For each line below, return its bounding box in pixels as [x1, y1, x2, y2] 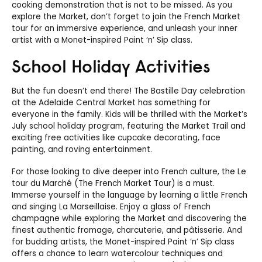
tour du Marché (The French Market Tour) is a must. [12, 177, 215, 189]
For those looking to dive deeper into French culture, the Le [12, 166, 246, 177]
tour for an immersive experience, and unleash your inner [12, 22, 237, 34]
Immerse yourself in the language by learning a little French [12, 189, 247, 201]
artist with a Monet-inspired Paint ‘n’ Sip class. [12, 34, 192, 46]
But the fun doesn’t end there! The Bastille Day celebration [12, 85, 245, 96]
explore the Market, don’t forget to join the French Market [12, 11, 240, 22]
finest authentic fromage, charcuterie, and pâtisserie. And [12, 224, 242, 236]
